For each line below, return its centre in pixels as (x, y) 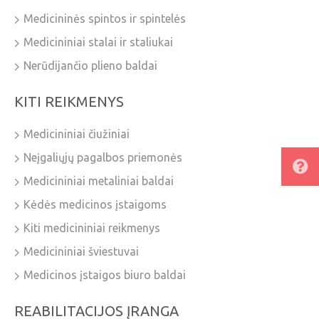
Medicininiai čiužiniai (77, 134)
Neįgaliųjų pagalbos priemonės (103, 158)
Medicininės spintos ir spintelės (105, 19)
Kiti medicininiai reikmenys (92, 228)
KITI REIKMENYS (69, 102)
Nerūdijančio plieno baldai (90, 66)
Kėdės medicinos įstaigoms (95, 205)
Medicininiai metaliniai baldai (99, 181)
